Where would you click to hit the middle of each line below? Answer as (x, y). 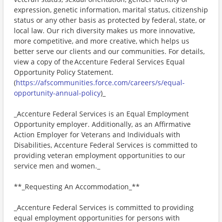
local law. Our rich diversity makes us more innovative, (104, 30)
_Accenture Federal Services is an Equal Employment (101, 114)
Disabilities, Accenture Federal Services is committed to (106, 145)
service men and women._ (57, 166)
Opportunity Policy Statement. (64, 72)
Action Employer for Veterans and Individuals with (97, 135)
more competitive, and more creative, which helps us (102, 41)
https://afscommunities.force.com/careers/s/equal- (100, 83)
